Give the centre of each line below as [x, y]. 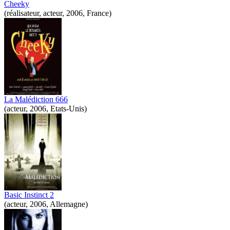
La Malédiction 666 [36, 99]
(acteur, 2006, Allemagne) [46, 204]
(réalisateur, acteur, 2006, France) [58, 13]
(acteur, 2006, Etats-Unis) [45, 108]
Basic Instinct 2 [29, 195]
